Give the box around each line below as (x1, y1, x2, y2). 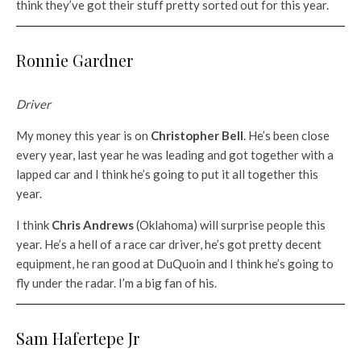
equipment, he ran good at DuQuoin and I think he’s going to (16, 255, 334, 271)
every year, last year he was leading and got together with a (16, 147, 334, 162)
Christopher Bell (151, 127, 243, 143)
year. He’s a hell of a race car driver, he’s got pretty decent (16, 236, 322, 251)
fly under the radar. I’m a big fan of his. (16, 275, 217, 290)
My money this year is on (16, 127, 151, 143)
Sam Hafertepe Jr (16, 326, 139, 349)
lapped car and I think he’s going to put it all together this (16, 166, 318, 181)
